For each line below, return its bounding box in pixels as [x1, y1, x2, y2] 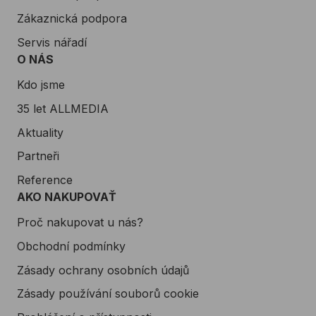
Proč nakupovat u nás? [17, 215, 143, 229]
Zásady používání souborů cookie [17, 286, 199, 300]
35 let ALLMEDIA [17, 101, 109, 116]
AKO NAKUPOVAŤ [17, 190, 116, 205]
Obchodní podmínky [17, 238, 126, 253]
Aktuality [17, 125, 63, 140]
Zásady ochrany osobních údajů [17, 262, 189, 277]
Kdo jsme [17, 77, 65, 92]
